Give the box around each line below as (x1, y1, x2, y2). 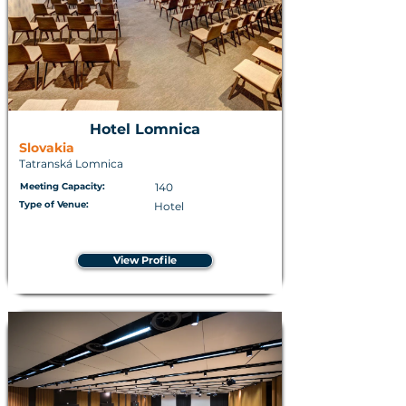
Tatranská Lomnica (19, 157, 123, 170)
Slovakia (19, 140, 74, 156)
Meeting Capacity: (20, 180, 105, 192)
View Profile (113, 254, 177, 266)
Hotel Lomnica (90, 121, 200, 138)
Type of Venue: (19, 198, 89, 210)
